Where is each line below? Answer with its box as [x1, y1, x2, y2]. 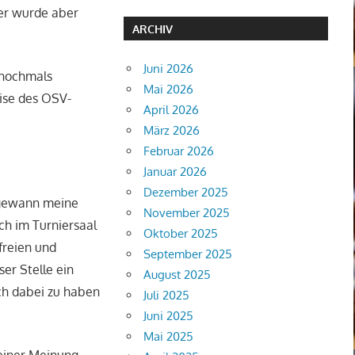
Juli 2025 [143, 287, 190, 303]
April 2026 [143, 101, 200, 117]
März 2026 [143, 122, 200, 138]
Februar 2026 [143, 143, 215, 158]
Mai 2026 [143, 81, 194, 97]
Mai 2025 [143, 328, 194, 344]
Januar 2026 [143, 163, 208, 179]
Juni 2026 [143, 60, 194, 76]
